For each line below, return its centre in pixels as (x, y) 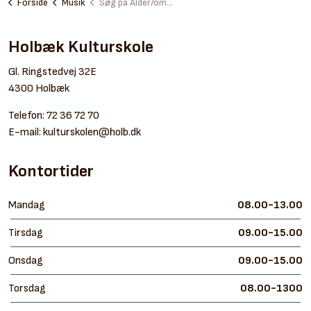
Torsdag (27, 288)
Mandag (27, 205)
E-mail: (26, 132)
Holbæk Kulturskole (81, 47)
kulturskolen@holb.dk (92, 132)
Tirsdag (26, 233)
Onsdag (26, 261)
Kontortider (51, 171)
